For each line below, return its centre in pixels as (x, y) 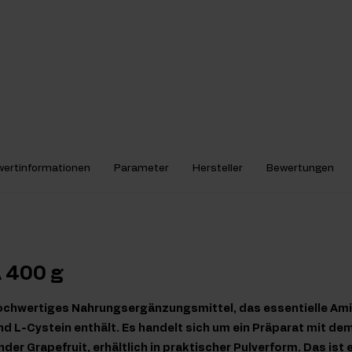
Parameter (141, 169)
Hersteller (218, 169)
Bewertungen (300, 169)
